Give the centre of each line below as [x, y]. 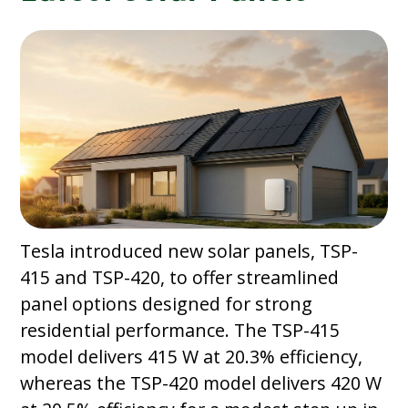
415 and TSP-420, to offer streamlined [180, 278]
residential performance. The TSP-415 [180, 331]
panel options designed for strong [167, 304]
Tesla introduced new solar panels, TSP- [189, 251]
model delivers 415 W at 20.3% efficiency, [192, 357]
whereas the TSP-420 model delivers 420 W [201, 383]
